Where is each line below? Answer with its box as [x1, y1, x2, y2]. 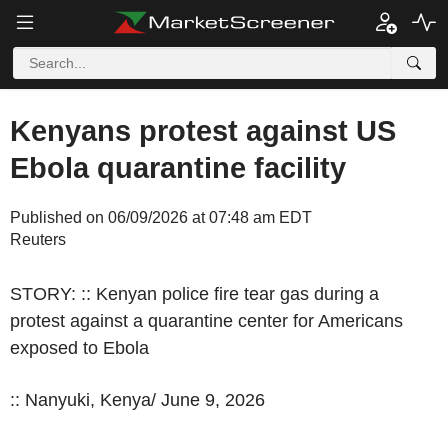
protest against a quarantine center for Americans [10, 311, 403, 331]
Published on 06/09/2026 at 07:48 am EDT [10, 209, 312, 226]
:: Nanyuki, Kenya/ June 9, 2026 [10, 390, 265, 410]
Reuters [10, 231, 66, 248]
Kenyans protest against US [10, 115, 396, 147]
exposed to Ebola [10, 338, 149, 358]
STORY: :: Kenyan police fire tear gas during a [10, 284, 379, 304]
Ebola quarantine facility [10, 152, 346, 184]
